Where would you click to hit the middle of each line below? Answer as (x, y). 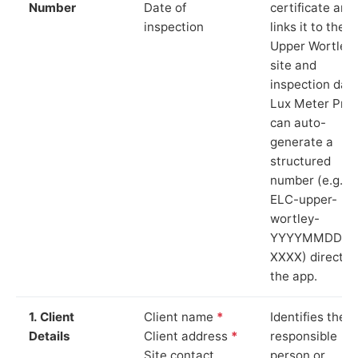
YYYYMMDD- (309, 237)
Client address (187, 336)
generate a (302, 141)
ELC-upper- (304, 199)
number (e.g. (306, 180)
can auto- (298, 122)
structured (300, 161)
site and (293, 65)
